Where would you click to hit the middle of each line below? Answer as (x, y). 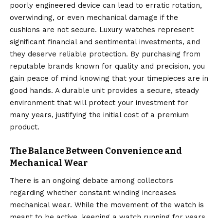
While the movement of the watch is (138, 205)
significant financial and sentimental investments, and (105, 42)
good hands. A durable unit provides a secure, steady (104, 90)
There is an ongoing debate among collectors (91, 181)
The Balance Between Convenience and (96, 151)
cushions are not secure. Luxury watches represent (102, 29)
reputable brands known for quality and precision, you (107, 66)
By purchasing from (164, 54)
